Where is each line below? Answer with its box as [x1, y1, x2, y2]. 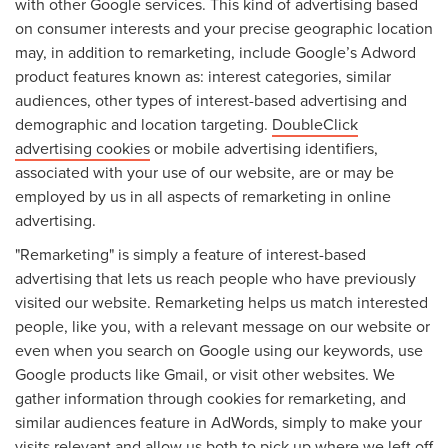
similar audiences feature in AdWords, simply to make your [15, 410, 422, 433]
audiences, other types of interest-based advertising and [15, 88, 407, 111]
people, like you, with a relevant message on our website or [15, 314, 430, 337]
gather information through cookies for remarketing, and [15, 386, 406, 409]
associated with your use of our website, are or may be [15, 160, 394, 183]
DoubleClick [272, 112, 358, 135]
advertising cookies [15, 136, 150, 159]
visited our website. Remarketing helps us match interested [15, 290, 428, 313]
